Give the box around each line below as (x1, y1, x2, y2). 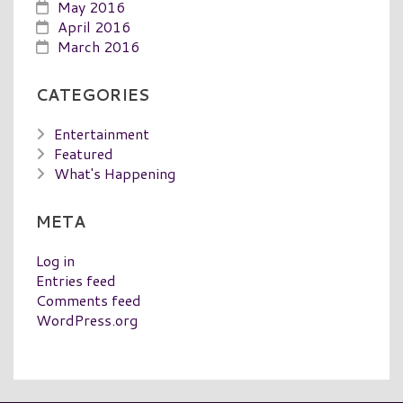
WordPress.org (36, 309, 138, 330)
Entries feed (36, 269, 116, 291)
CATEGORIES (36, 83, 149, 106)
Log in (36, 249, 75, 271)
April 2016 (58, 15, 130, 37)
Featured (54, 142, 113, 164)
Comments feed (36, 289, 141, 310)
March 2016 (58, 35, 139, 57)
